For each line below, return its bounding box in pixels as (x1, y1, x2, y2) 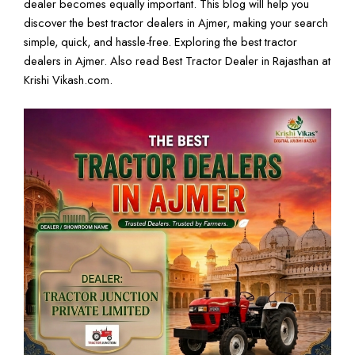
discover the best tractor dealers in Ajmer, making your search (24, 13, 328, 31)
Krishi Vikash (24, 71, 84, 88)
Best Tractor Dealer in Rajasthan (162, 52, 319, 69)
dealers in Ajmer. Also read (24, 52, 162, 69)
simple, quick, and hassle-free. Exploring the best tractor (24, 32, 297, 50)
